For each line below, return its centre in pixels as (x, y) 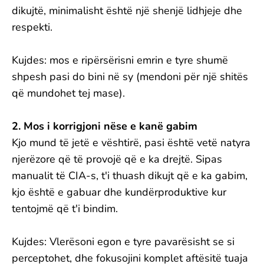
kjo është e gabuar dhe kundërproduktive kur (119, 192)
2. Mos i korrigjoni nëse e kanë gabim (105, 126)
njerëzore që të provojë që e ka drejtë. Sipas (117, 159)
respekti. (32, 27)
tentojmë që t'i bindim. (65, 209)
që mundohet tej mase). (68, 93)
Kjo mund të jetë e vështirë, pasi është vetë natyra (131, 143)
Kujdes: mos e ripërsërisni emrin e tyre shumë (120, 60)
